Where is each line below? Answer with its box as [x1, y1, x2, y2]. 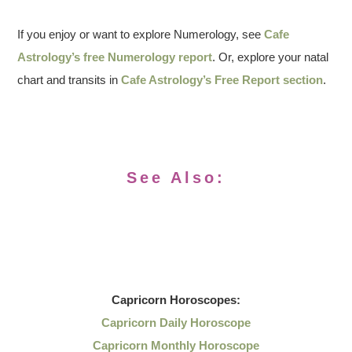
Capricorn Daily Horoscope [101, 316, 251, 329]
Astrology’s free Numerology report [17, 50, 213, 64]
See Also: [126, 169, 225, 186]
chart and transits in [17, 73, 122, 86]
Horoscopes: [167, 293, 240, 306]
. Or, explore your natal [212, 50, 329, 64]
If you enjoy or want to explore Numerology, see [17, 27, 265, 41]
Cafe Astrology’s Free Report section [121, 73, 324, 86]
